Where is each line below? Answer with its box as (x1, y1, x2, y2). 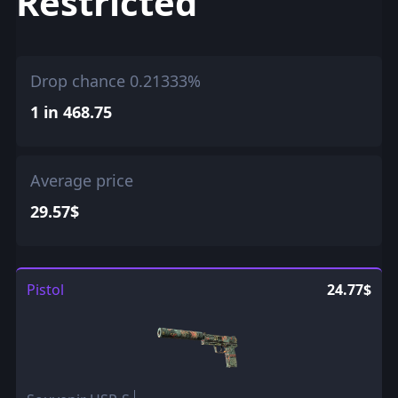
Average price (29, 170, 133, 192)
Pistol (26, 280, 64, 300)
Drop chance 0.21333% (29, 70, 201, 92)
